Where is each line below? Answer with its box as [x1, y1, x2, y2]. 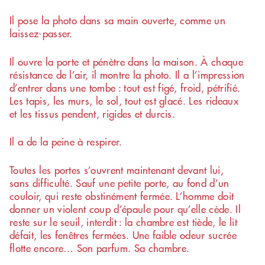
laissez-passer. [9, 26, 73, 41]
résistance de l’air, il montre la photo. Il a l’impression [9, 67, 245, 82]
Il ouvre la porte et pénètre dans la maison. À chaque [9, 54, 243, 69]
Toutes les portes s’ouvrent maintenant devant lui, [9, 162, 224, 177]
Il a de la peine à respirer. [9, 134, 122, 149]
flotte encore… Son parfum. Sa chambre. [9, 240, 190, 255]
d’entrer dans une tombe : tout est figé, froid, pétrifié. [9, 80, 241, 95]
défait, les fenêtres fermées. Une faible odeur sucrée [9, 227, 237, 242]
